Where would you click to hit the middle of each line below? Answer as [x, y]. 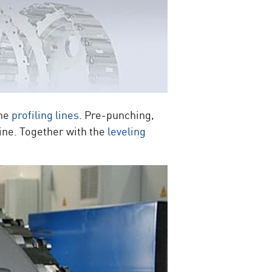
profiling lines [46, 114]
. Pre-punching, [117, 114]
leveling [127, 131]
